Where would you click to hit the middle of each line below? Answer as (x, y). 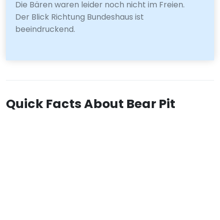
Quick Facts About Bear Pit (91, 104)
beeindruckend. (45, 29)
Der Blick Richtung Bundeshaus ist (80, 17)
